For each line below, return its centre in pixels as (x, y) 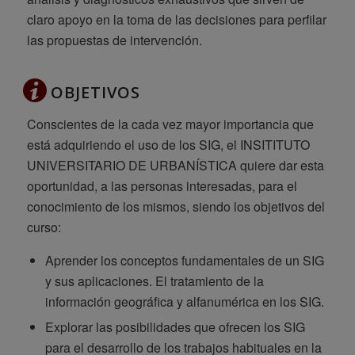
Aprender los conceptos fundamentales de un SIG (184, 261)
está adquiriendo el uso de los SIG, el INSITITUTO (168, 144)
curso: (44, 227)
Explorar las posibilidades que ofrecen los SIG (175, 327)
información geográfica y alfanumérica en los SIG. (184, 302)
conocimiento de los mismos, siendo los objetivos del (176, 206)
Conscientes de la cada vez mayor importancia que (170, 124)
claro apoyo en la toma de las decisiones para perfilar (176, 19)
